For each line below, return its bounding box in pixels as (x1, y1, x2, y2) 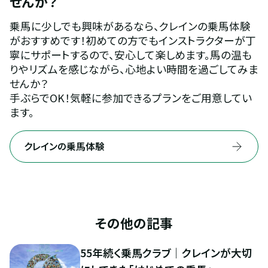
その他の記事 (95, 214, 173, 233)
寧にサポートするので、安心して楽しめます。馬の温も (9, 46, 252, 62)
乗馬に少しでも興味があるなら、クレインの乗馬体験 (9, 17, 251, 33)
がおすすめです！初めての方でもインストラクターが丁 (9, 32, 256, 48)
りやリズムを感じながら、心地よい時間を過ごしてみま (9, 60, 258, 77)
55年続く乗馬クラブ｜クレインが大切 (80, 245, 252, 261)
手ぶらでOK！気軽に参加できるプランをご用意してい (9, 89, 252, 105)
